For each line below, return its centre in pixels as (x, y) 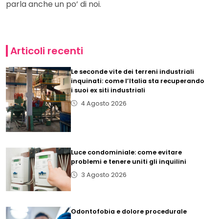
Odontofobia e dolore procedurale (129, 212)
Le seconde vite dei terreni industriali (133, 71)
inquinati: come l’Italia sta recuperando (138, 81)
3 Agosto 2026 (104, 175)
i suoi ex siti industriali (108, 90)
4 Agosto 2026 (104, 103)
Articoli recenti (46, 51)
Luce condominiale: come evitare (127, 153)
